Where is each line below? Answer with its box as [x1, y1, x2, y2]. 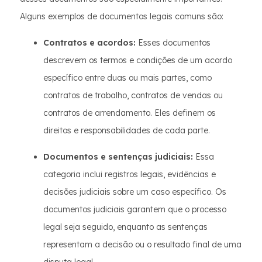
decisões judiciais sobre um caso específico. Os [43, 187, 226, 197]
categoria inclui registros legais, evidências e [43, 169, 216, 180]
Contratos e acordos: [43, 37, 136, 48]
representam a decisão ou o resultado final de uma [43, 239, 242, 250]
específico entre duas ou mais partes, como [43, 73, 212, 83]
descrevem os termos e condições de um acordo [43, 55, 232, 65]
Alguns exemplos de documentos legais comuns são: [20, 11, 223, 22]
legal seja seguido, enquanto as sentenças [43, 222, 208, 232]
